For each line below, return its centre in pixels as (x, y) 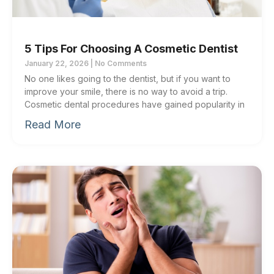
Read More (53, 124)
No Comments (120, 63)
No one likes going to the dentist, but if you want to (128, 78)
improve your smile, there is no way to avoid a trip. (126, 91)
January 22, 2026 (57, 63)
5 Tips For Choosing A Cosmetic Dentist (131, 48)
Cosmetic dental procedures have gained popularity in (135, 104)
